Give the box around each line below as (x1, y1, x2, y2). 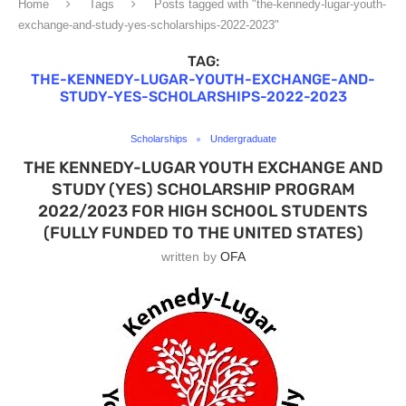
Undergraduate (209, 133, 276, 144)
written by (160, 249, 220, 264)
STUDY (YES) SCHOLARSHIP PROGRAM (51, 179, 355, 199)
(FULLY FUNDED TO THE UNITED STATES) (43, 223, 363, 243)
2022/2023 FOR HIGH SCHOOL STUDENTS (38, 201, 368, 221)
